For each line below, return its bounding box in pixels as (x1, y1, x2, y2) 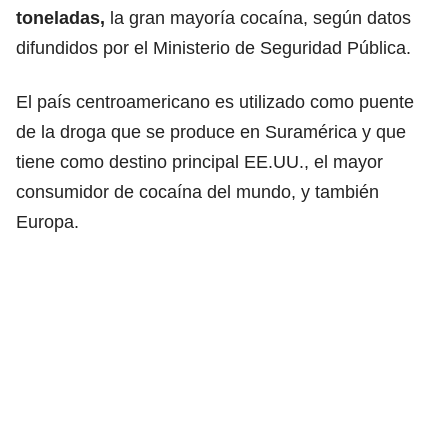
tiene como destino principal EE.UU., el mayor (16, 151, 383, 172)
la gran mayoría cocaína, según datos (110, 7, 411, 28)
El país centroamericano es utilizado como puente (16, 91, 414, 112)
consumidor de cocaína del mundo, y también (16, 181, 379, 202)
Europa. (16, 211, 79, 232)
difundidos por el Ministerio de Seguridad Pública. (16, 37, 411, 58)
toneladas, (16, 7, 110, 28)
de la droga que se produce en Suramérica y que (16, 121, 406, 142)
